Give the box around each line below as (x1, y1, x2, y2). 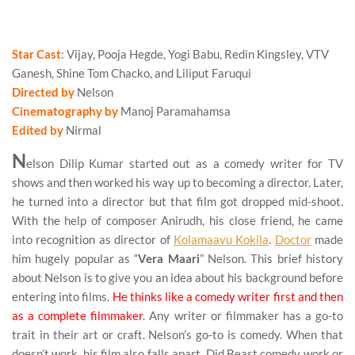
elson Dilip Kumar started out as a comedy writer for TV (26, 156, 343, 171)
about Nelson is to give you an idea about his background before (12, 270, 343, 285)
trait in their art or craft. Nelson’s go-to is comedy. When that (12, 327, 343, 342)
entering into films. (12, 289, 113, 304)
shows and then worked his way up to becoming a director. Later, (12, 175, 343, 190)
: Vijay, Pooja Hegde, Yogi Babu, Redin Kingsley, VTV (61, 47, 329, 62)
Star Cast (12, 47, 61, 62)
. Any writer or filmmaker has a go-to (143, 308, 344, 323)
